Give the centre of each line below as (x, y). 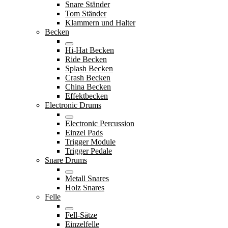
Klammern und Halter (100, 22)
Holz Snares (85, 187)
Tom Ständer (86, 13)
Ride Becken (86, 59)
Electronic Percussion (100, 123)
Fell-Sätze (81, 215)
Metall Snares (87, 178)
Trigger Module (90, 141)
